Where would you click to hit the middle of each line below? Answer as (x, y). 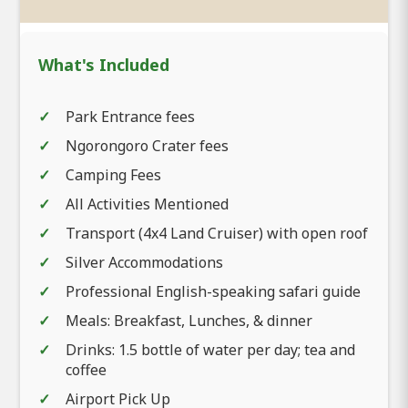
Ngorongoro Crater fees (147, 146)
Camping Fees (113, 175)
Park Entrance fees (130, 117)
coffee (86, 370)
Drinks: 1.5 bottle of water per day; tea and (210, 350)
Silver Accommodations (144, 263)
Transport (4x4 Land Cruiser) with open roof (217, 234)
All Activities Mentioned (147, 204)
